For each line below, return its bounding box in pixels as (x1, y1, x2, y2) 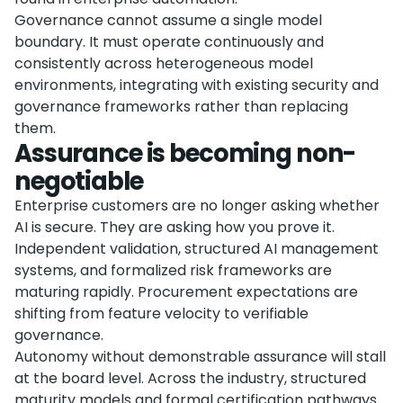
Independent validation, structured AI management (14, 238, 379, 259)
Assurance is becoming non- (14, 136, 356, 171)
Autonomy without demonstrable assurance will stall (14, 346, 386, 367)
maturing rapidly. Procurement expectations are (14, 282, 358, 302)
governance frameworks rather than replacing (14, 96, 348, 117)
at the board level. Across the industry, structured (14, 368, 366, 389)
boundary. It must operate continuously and (14, 31, 324, 52)
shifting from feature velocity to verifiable (14, 303, 309, 324)
